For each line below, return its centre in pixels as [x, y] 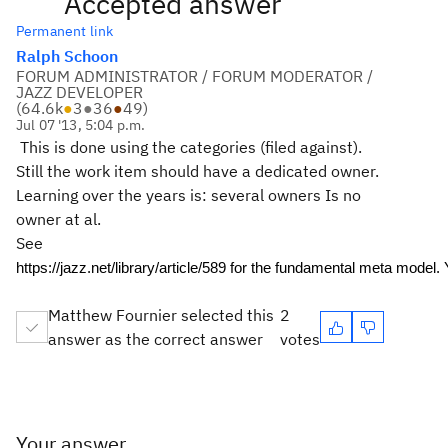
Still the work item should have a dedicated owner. [197, 171]
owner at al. [58, 219]
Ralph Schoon [67, 56]
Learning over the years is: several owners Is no [188, 195]
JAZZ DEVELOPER [79, 92]
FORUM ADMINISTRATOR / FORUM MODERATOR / [194, 76]
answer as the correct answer [155, 339]
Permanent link [65, 31]
